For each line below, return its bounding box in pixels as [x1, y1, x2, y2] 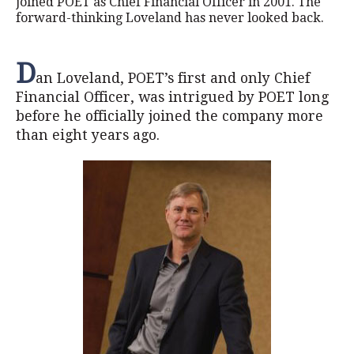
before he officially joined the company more [16, 108, 323, 124]
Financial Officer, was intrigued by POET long [16, 89, 329, 105]
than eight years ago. [16, 127, 160, 143]
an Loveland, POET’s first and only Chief [36, 70, 310, 86]
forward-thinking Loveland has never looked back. [16, 10, 324, 25]
